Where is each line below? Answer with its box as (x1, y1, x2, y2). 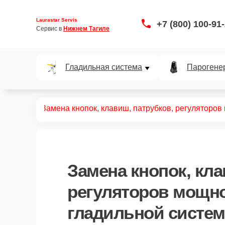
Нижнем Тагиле (63, 25, 109, 32)
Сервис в (36, 25, 63, 32)
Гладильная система (65, 63, 142, 71)
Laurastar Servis (36, 17, 77, 23)
